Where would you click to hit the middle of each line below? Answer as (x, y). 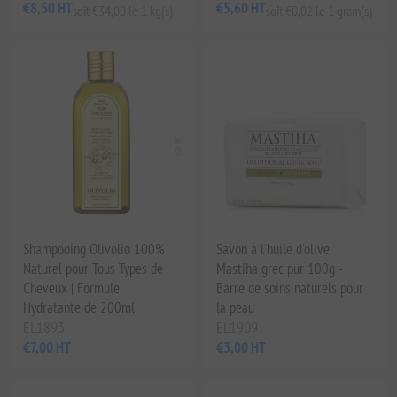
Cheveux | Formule (72, 288)
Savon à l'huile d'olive (273, 249)
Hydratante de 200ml (79, 307)
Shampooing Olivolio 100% (94, 249)
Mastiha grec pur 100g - (279, 268)
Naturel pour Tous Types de (93, 268)
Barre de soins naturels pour (290, 288)
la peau (235, 307)
